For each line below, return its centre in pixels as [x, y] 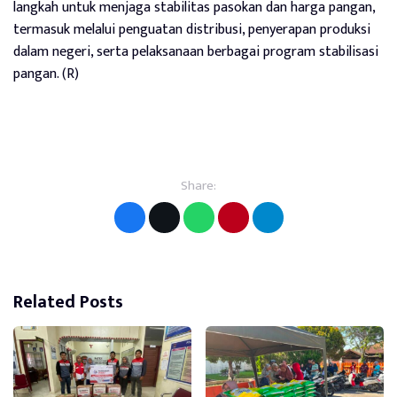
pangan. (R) [46, 74]
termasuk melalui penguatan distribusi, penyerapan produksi [192, 29]
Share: [198, 185]
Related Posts [68, 302]
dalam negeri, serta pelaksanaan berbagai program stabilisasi [196, 51]
